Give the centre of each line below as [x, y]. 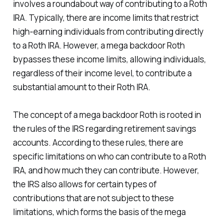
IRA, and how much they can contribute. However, [106, 170]
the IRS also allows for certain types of [84, 184]
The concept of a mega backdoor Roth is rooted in [107, 114]
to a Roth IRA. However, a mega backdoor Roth [99, 45]
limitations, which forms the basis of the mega [99, 212]
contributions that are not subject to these [93, 198]
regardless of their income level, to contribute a [102, 73]
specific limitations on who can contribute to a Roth [109, 156]
